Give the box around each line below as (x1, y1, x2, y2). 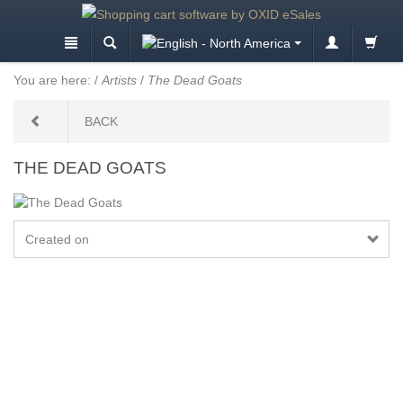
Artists (102, 72, 137, 87)
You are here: (13, 72, 91, 87)
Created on (25, 232, 89, 247)
